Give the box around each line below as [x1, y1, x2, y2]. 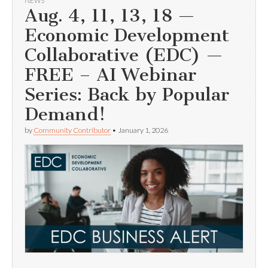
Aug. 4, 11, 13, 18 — [25, 5, 195, 27]
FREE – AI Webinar [25, 64, 196, 86]
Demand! [25, 103, 105, 126]
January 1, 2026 [118, 126, 168, 135]
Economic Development [25, 25, 229, 47]
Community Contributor [33, 126, 111, 135]
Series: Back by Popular [25, 84, 229, 106]
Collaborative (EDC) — [25, 44, 223, 66]
